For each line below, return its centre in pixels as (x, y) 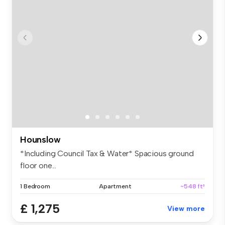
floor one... (38, 165)
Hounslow (40, 139)
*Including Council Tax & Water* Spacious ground (107, 153)
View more (186, 208)
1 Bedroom (35, 186)
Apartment (115, 186)
